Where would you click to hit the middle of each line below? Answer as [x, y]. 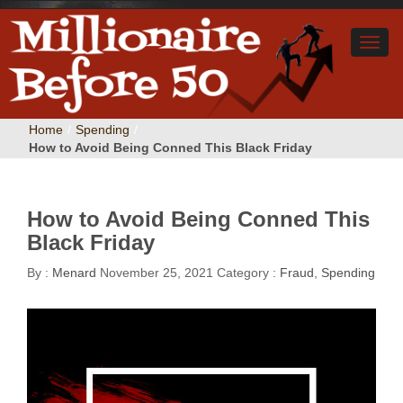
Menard [72, 273]
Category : [248, 273]
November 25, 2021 [157, 273]
